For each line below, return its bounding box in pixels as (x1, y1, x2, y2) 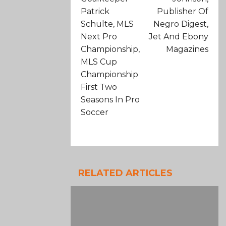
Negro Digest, (153, 19, 208, 29)
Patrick (81, 7, 110, 17)
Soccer (81, 107, 109, 118)
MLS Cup (81, 57, 118, 67)
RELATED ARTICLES (78, 167, 173, 179)
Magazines (166, 44, 208, 54)
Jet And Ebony (149, 32, 208, 42)
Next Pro (81, 32, 118, 42)
